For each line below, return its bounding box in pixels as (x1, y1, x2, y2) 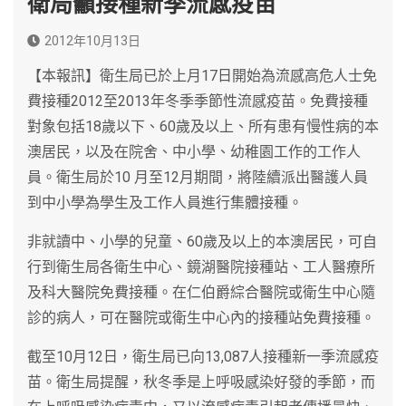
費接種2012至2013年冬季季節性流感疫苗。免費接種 (27, 92, 368, 110)
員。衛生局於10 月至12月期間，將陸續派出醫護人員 (27, 168, 368, 186)
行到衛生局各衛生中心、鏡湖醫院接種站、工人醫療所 (27, 257, 375, 275)
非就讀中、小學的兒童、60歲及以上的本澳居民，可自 (27, 232, 377, 250)
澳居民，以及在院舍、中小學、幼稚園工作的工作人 (27, 142, 361, 160)
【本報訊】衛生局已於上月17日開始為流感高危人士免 (27, 66, 377, 84)
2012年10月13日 (44, 33, 140, 48)
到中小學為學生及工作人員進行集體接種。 (27, 193, 303, 211)
